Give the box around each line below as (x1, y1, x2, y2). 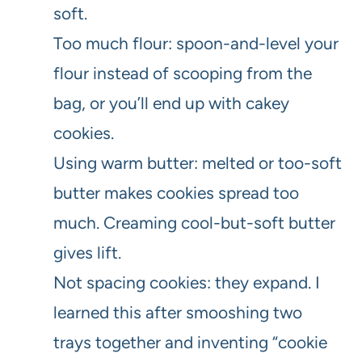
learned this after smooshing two (53, 302, 302, 323)
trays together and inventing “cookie (53, 332, 327, 353)
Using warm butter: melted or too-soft (53, 153, 342, 174)
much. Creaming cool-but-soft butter (53, 213, 335, 234)
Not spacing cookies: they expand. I (53, 272, 320, 293)
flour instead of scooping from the (53, 63, 312, 84)
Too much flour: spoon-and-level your (53, 33, 339, 54)
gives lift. (53, 242, 121, 263)
